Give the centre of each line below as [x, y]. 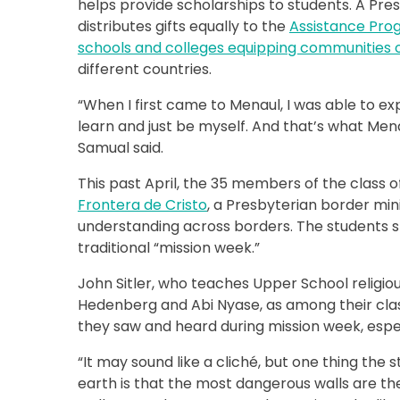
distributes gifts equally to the [183, 26]
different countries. [145, 69]
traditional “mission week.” [169, 248]
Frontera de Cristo [142, 205]
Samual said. [121, 148]
